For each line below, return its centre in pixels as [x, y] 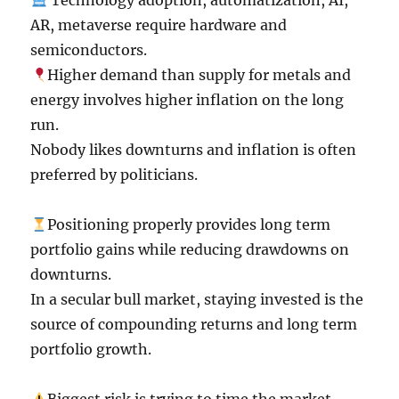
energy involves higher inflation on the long [187, 100]
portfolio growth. [91, 349]
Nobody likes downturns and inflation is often [194, 150]
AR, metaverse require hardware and [159, 25]
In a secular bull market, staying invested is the [197, 299]
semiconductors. [89, 50]
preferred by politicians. [114, 175]
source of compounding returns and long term [194, 324]
